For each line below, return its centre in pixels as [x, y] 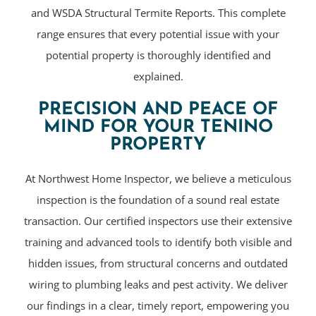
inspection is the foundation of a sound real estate [158, 199]
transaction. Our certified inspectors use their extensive [158, 220]
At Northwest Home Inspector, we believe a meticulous [158, 178]
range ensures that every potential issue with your [158, 34]
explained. [158, 76]
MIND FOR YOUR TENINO [158, 127]
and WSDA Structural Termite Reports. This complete [158, 12]
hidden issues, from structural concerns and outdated [158, 263]
